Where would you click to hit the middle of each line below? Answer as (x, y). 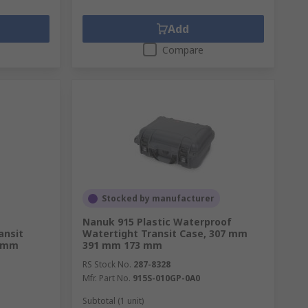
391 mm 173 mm (122, 245)
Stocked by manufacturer (158, 198)
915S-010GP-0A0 (166, 278)
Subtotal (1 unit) (113, 301)
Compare (183, 50)
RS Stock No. (107, 264)
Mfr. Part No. (106, 278)
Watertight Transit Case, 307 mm (165, 233)
